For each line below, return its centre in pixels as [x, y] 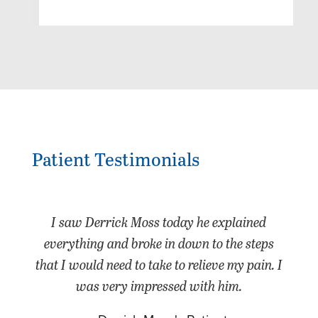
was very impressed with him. [159, 285]
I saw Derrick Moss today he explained [159, 221]
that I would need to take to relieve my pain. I [159, 264]
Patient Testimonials [115, 159]
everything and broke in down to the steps [159, 243]
